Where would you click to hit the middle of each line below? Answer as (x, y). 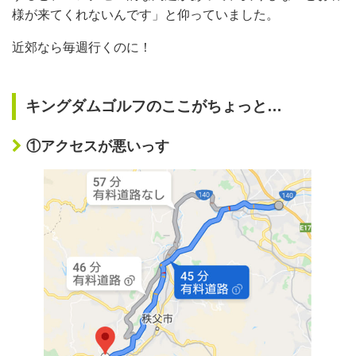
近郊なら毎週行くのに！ (82, 48)
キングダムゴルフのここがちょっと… (154, 106)
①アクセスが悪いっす (98, 147)
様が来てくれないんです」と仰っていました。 (145, 15)
